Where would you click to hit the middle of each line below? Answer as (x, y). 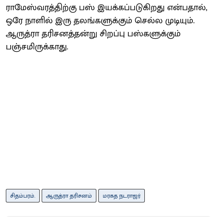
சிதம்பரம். (23, 195)
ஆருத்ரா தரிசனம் (69, 195)
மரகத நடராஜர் (122, 195)
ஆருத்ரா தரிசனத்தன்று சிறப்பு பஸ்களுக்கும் (93, 34)
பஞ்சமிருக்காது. (37, 47)
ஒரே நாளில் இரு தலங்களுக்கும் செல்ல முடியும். (100, 21)
